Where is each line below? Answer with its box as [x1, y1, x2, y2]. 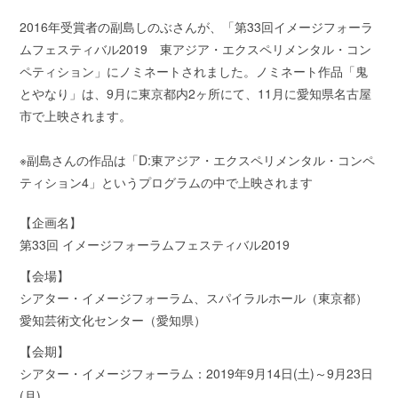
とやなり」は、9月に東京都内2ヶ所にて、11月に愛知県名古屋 [20, 84, 372, 103]
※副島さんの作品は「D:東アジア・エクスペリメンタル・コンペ [20, 151, 376, 170]
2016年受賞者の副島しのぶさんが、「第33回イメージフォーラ [20, 18, 374, 36]
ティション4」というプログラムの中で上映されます [20, 173, 314, 192]
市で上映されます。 [20, 107, 132, 125]
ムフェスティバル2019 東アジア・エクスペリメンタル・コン [20, 40, 372, 59]
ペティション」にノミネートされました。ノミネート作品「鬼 [20, 62, 369, 81]
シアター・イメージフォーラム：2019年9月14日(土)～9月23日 [20, 364, 374, 383]
